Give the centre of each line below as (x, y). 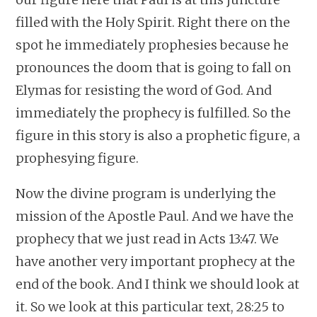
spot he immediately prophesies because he (152, 45)
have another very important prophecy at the (156, 261)
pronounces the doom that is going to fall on (154, 67)
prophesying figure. (77, 158)
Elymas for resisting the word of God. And (144, 90)
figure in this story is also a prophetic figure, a (158, 135)
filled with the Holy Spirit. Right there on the (153, 22)
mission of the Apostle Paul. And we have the (155, 216)
